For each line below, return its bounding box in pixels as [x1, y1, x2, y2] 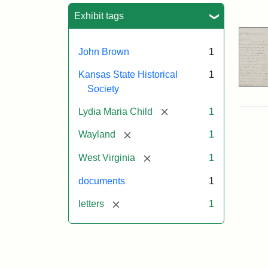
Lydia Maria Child [78, 106, 153, 117]
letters [78, 198, 104, 209]
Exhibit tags [74, 10, 124, 21]
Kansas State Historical [78, 69, 178, 80]
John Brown [78, 46, 129, 57]
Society [87, 83, 119, 94]
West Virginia [78, 153, 135, 163]
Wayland [78, 129, 115, 140]
